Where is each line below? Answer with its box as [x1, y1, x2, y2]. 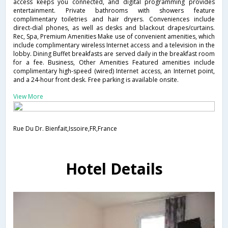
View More [13, 92, 43, 101]
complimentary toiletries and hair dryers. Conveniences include [13, 14, 215, 23]
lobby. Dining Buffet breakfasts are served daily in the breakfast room [13, 49, 215, 58]
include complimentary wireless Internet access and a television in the [13, 40, 215, 49]
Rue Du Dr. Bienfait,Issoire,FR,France [13, 124, 117, 133]
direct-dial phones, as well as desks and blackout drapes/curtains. [13, 23, 215, 32]
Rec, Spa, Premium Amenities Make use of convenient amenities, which [13, 32, 215, 41]
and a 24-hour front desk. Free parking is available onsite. [13, 75, 179, 84]
